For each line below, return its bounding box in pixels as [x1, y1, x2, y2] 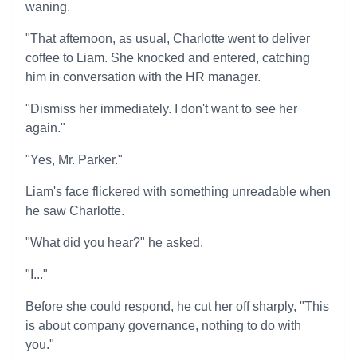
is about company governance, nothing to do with [25, 319, 301, 332]
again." [25, 121, 65, 135]
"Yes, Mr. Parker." [25, 153, 123, 167]
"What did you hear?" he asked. [25, 236, 203, 249]
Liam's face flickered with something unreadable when [25, 185, 331, 198]
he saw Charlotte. [25, 204, 124, 218]
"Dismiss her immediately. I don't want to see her [25, 102, 297, 116]
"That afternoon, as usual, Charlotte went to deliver [25, 32, 310, 45]
